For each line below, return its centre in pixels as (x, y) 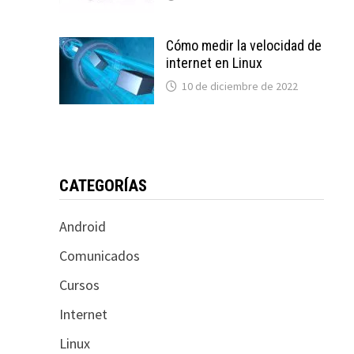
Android (82, 226)
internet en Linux (214, 63)
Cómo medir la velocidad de (243, 45)
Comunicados (99, 256)
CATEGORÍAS (103, 186)
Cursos (79, 285)
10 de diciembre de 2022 (239, 86)
